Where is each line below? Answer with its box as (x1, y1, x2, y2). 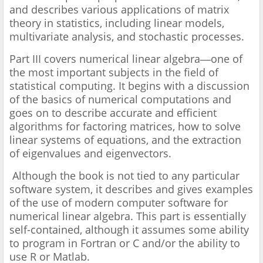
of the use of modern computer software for (9, 195, 228, 210)
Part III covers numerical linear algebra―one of (9, 52, 242, 66)
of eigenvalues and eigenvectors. (9, 146, 174, 161)
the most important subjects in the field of (9, 65, 218, 80)
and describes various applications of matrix (9, 2, 229, 17)
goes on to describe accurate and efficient (9, 106, 217, 120)
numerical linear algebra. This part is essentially (9, 209, 246, 224)
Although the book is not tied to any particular (9, 168, 240, 183)
